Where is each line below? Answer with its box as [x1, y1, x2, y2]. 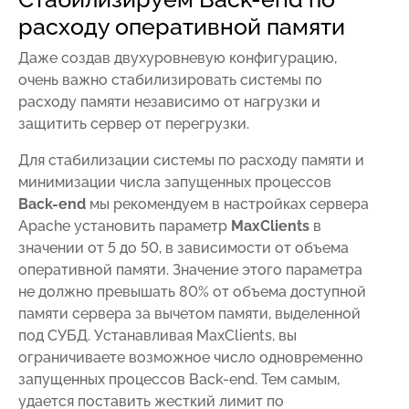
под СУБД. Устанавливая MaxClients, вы [18, 326, 297, 344]
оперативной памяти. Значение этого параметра [18, 260, 362, 278]
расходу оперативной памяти [18, 12, 345, 40]
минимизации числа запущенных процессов [18, 173, 331, 191]
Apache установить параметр [18, 216, 231, 235]
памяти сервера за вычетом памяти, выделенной [18, 304, 361, 322]
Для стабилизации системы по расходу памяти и [18, 151, 364, 169]
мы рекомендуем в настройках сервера [86, 194, 369, 213]
